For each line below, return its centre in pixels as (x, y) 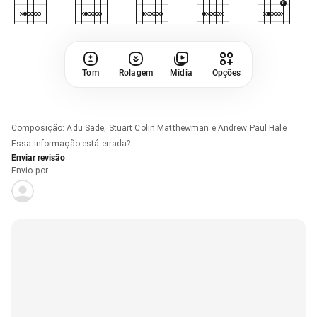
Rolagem (136, 73)
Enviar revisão (38, 157)
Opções (226, 73)
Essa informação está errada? (71, 143)
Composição (37, 128)
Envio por (30, 170)
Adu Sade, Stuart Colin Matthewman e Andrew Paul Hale (177, 128)
